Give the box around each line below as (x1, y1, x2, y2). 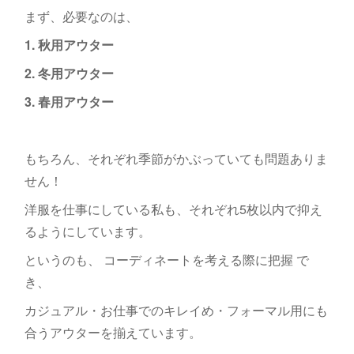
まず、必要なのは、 (24, 7, 138, 25)
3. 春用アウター (24, 92, 114, 111)
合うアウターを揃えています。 (24, 323, 201, 341)
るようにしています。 (24, 222, 151, 240)
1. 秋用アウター (24, 36, 114, 54)
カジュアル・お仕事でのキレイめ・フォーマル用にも (24, 301, 328, 319)
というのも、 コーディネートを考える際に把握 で (24, 250, 309, 269)
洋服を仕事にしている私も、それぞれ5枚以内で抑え (24, 200, 322, 218)
